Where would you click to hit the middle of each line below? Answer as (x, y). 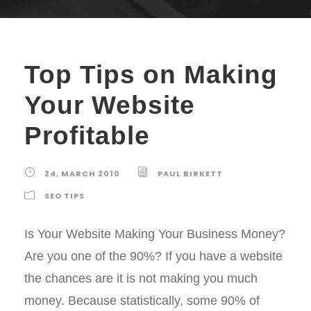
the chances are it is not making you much (141, 278)
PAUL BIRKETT (190, 174)
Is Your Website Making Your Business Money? (155, 234)
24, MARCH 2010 (82, 174)
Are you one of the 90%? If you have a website (153, 256)
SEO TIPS (65, 196)
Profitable (87, 136)
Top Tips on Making (151, 75)
